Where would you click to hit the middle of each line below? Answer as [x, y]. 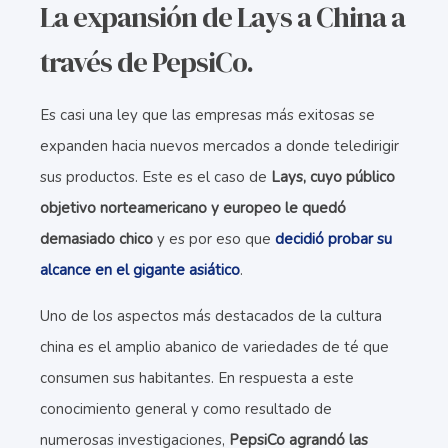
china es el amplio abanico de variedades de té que [214, 347]
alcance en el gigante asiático [140, 270]
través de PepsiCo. [146, 62]
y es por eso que [214, 239]
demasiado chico [96, 239]
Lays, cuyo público [333, 177]
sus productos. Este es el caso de [155, 177]
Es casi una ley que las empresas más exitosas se [207, 115]
